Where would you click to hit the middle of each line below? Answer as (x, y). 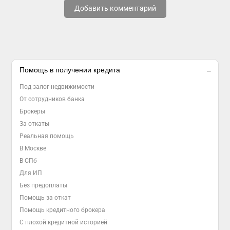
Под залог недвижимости (57, 87)
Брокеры (33, 111)
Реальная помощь (47, 136)
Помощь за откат (45, 198)
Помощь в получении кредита (70, 70)
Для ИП (31, 173)
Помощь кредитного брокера (63, 210)
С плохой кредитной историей (64, 222)
